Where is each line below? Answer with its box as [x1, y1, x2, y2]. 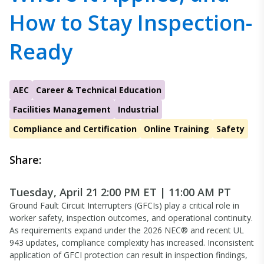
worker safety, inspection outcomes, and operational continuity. [9, 212, 253, 223]
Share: [9, 153, 41, 167]
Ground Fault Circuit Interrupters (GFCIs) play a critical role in [9, 200, 239, 211]
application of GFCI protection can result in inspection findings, [9, 249, 247, 260]
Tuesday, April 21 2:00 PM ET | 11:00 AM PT [9, 185, 231, 199]
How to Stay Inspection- [9, 8, 252, 37]
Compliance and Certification [13, 123, 137, 134]
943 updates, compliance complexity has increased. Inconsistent [9, 237, 254, 248]
